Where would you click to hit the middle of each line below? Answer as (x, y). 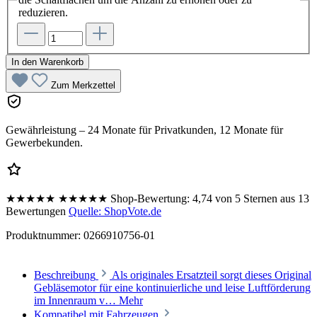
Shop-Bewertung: (150, 199)
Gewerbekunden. (44, 143)
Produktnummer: (45, 236)
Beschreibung (65, 275)
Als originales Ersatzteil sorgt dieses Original (212, 275)
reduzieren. (43, 12)
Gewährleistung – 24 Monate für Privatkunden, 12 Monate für (144, 130)
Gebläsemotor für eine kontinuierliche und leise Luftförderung (172, 288)
